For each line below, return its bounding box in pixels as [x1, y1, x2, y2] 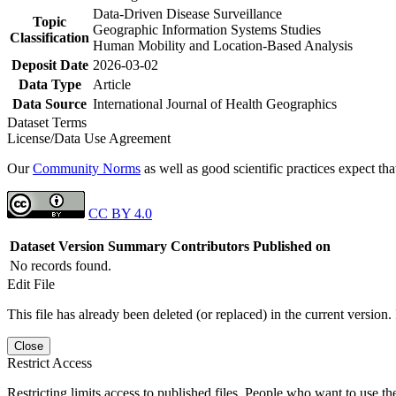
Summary [108, 238, 167, 254]
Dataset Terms [7, 114, 94, 130]
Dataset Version [10, 238, 104, 254]
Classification [10, 29, 89, 45]
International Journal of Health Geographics [93, 95, 337, 111]
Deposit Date [11, 57, 88, 72]
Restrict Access [7, 354, 92, 370]
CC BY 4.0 [88, 205, 152, 221]
